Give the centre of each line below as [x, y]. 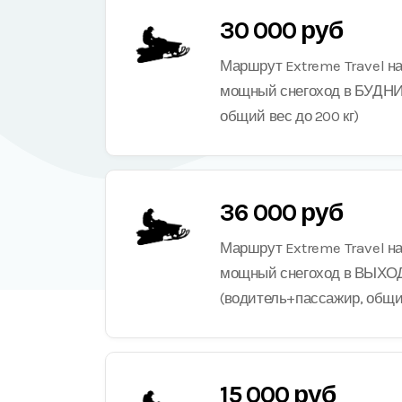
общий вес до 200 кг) [289, 116]
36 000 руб [281, 212]
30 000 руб [281, 30]
